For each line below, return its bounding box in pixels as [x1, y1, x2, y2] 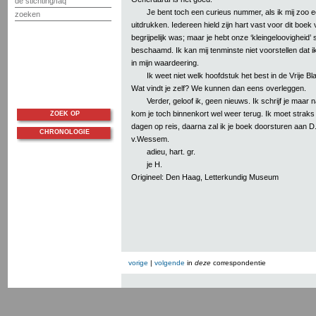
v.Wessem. [131, 134, 169, 143]
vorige [128, 259, 148, 267]
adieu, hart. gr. [147, 147, 195, 156]
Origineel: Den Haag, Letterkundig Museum [131, 172, 279, 181]
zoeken [15, 10, 40, 18]
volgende [154, 259, 185, 267]
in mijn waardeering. [131, 58, 199, 67]
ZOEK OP [49, 110, 80, 117]
